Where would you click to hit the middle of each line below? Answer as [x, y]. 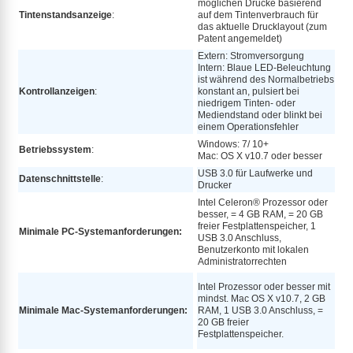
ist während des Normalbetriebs [266, 79]
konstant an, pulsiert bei [249, 91]
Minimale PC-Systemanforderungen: [100, 231]
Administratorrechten [242, 261]
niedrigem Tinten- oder [247, 103]
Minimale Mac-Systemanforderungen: [103, 310]
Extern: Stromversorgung [251, 56]
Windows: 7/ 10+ [233, 144]
